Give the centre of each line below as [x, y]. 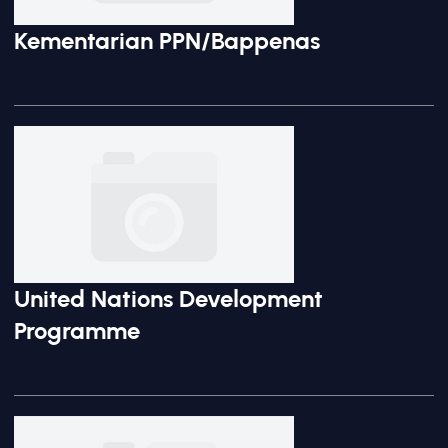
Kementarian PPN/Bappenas [167, 40]
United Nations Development [168, 298]
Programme [77, 330]
